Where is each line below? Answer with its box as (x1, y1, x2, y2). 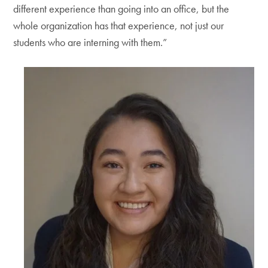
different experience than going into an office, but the (13, 1, 230, 16)
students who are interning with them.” (13, 35, 167, 49)
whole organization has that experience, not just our (13, 18, 224, 32)
